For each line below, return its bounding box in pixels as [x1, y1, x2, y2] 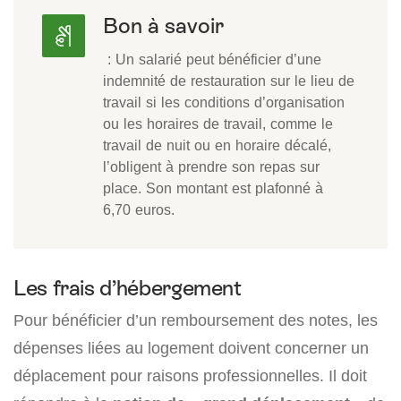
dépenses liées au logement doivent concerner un [13, 338, 369, 358]
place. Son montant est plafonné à [103, 179, 323, 198]
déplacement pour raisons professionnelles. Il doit [13, 366, 367, 386]
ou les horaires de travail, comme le [103, 115, 333, 133]
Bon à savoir [103, 13, 224, 38]
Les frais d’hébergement [13, 276, 242, 301]
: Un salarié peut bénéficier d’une [103, 50, 321, 69]
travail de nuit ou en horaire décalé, [103, 136, 331, 155]
